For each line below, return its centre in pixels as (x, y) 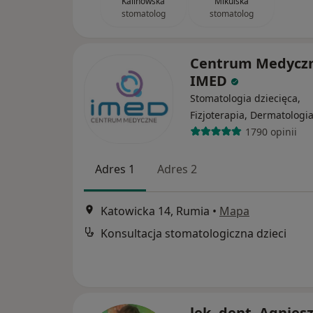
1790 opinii (271, 131)
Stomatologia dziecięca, (245, 99)
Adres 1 (115, 169)
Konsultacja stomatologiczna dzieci (194, 233)
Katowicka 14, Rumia (155, 211)
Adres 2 (177, 169)
